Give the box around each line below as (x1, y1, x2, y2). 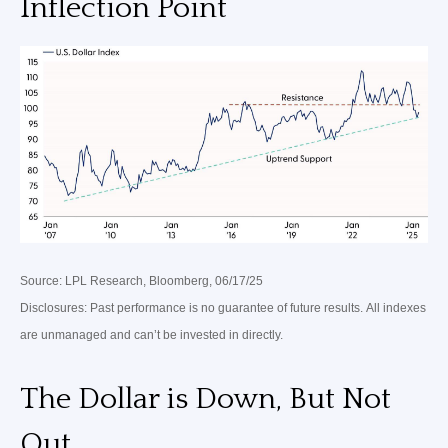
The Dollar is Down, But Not (20, 382, 391, 416)
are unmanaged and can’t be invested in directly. (20, 327, 283, 342)
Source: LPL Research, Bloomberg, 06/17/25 (20, 273, 263, 288)
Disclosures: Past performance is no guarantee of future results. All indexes (20, 300, 426, 315)
